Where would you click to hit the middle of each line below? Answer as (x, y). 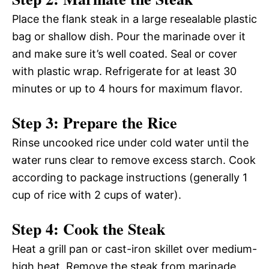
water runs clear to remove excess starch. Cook (134, 160)
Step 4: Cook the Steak (89, 228)
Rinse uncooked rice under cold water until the (130, 142)
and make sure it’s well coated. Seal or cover (125, 53)
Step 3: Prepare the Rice (95, 122)
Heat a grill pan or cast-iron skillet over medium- (134, 249)
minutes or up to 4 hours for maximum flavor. (127, 88)
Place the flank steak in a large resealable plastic (134, 19)
